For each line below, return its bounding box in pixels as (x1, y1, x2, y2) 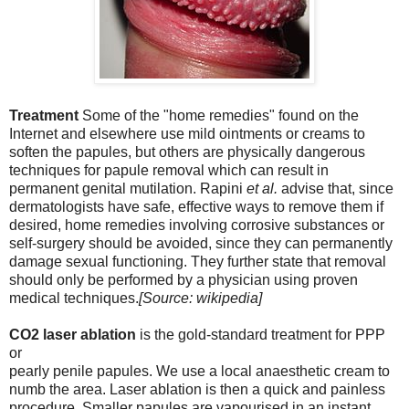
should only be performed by (9, 271, 193, 288)
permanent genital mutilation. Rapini (9, 180, 246, 196)
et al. (246, 180, 278, 196)
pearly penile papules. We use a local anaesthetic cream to (9, 362, 390, 379)
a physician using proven (196, 271, 358, 288)
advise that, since (278, 180, 393, 196)
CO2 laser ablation (9, 326, 136, 342)
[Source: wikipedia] (139, 289, 262, 306)
